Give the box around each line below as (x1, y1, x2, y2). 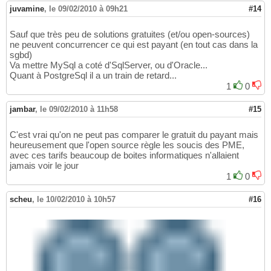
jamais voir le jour (10, 160, 79, 171)
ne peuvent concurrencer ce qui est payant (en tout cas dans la (10, 39, 258, 50)
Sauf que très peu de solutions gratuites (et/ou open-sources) (10, 29, 250, 40)
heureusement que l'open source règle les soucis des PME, (10, 140, 244, 151)
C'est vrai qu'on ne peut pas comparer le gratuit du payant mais (10, 129, 258, 140)
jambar (10, 105, 35, 114)
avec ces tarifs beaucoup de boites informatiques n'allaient (10, 150, 239, 161)
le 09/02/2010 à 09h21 (49, 4, 128, 14)
